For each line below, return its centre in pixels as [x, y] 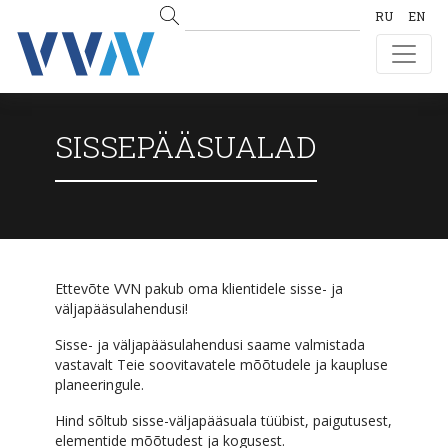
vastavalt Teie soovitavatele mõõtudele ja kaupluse [221, 364]
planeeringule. [99, 384]
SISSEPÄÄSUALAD [186, 146]
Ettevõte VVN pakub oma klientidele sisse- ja [199, 288]
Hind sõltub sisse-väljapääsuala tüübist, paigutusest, [223, 420]
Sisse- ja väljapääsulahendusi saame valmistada [210, 344]
